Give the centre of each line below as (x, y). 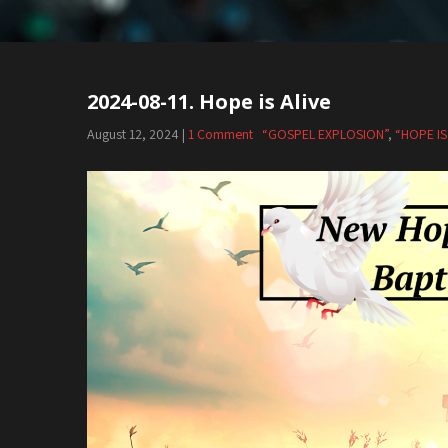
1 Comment (220, 134)
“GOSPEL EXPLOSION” (325, 134)
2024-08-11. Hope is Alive (209, 102)
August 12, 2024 (133, 134)
